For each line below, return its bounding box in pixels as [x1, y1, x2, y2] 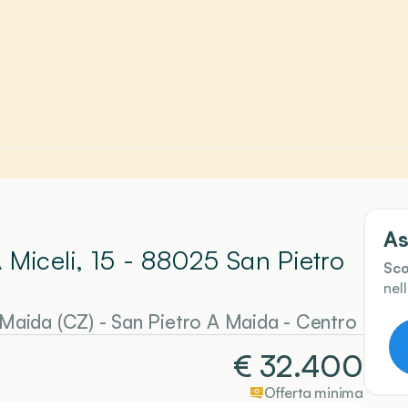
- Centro [278, 310, 357, 333]
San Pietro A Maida [111, 310, 279, 333]
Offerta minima [263, 383, 363, 402]
